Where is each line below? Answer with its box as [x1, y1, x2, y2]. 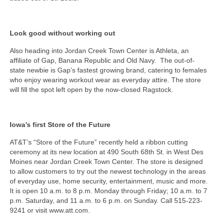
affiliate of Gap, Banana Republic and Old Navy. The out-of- [10, 56, 195, 65]
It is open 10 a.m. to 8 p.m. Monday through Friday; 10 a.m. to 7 [10, 187, 207, 195]
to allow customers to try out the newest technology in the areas [10, 167, 206, 176]
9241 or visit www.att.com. [10, 206, 90, 215]
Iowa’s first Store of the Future [10, 121, 110, 129]
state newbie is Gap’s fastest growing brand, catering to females [10, 66, 207, 74]
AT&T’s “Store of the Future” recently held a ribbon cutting [10, 138, 188, 146]
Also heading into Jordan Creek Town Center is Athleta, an [10, 47, 189, 55]
